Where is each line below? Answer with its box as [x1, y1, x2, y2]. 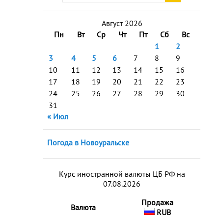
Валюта [70, 202, 96, 212]
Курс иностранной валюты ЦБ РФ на [58, 169, 185, 179]
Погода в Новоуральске [47, 137, 129, 147]
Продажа [141, 197, 173, 207]
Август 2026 [101, 18, 142, 28]
